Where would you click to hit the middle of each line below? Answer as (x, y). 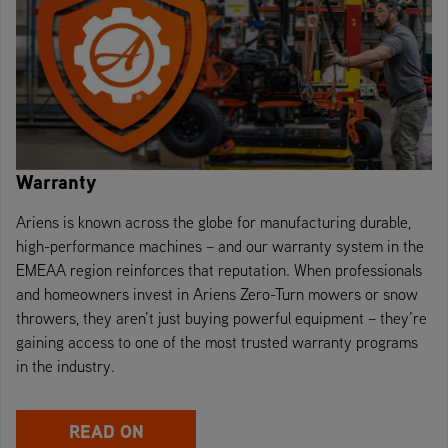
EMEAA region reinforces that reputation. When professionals (219, 270)
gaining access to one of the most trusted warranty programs (217, 342)
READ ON (106, 432)
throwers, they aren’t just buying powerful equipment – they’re (221, 318)
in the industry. (65, 366)
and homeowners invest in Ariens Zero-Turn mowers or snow (217, 294)
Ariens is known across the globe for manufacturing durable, (213, 222)
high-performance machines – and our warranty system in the (220, 246)
